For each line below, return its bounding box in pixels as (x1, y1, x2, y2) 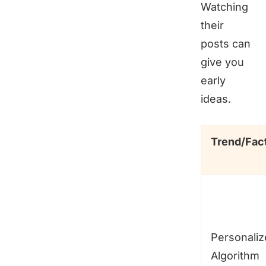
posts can (201, 37, 251, 50)
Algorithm (211, 249, 259, 262)
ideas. (201, 93, 231, 106)
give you (201, 56, 244, 69)
